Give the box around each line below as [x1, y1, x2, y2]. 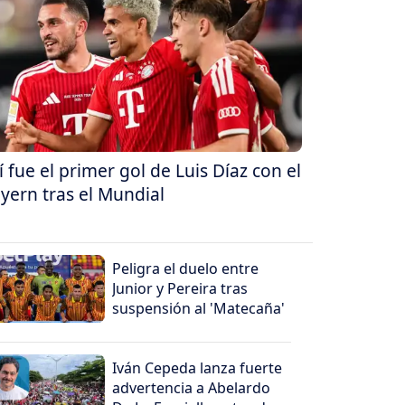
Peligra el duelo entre [112, 259, 259, 279]
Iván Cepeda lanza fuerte [112, 358, 283, 379]
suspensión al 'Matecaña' [112, 298, 286, 319]
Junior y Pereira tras [112, 278, 249, 299]
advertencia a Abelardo [112, 378, 271, 399]
